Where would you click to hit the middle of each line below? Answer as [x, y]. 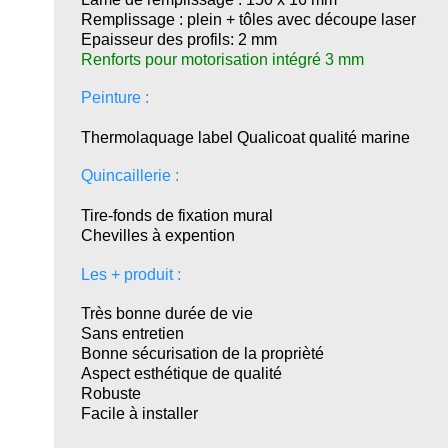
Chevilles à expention [157, 235]
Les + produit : [130, 274]
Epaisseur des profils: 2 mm [178, 39]
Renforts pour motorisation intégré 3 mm [222, 59]
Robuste [110, 393]
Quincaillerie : [129, 175]
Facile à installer [139, 413]
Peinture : [114, 97]
